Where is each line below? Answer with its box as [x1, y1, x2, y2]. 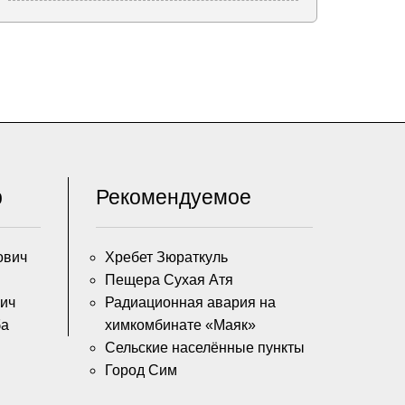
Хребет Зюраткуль [105, 250, 228, 266]
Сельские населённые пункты [105, 340, 305, 356]
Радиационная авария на [105, 295, 276, 311]
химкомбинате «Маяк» [105, 317, 256, 334]
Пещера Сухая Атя [105, 272, 233, 288]
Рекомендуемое [96, 185, 251, 210]
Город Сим [105, 363, 177, 379]
